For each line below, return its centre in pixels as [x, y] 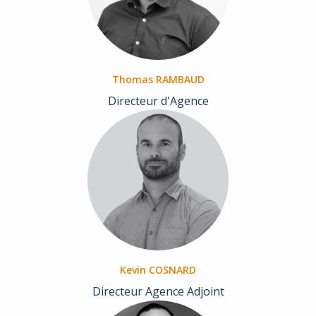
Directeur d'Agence [158, 101]
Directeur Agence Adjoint [158, 292]
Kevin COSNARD [158, 270]
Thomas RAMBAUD [158, 80]
